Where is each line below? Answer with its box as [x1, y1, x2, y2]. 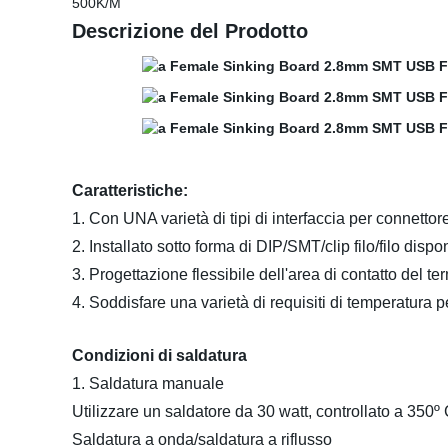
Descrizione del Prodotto [72, 20, 308, 42]
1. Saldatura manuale [72, 375, 224, 392]
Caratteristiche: [72, 182, 188, 199]
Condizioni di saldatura [72, 347, 247, 364]
